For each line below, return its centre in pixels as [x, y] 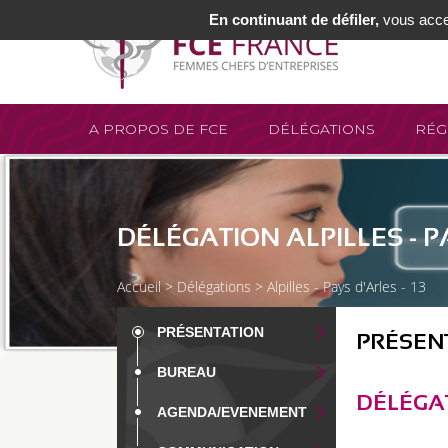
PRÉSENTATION [210, 332]
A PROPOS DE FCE [158, 129]
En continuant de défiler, [294, 19]
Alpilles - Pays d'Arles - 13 [346, 286]
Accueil [139, 286]
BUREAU [186, 372]
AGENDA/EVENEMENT [232, 412]
